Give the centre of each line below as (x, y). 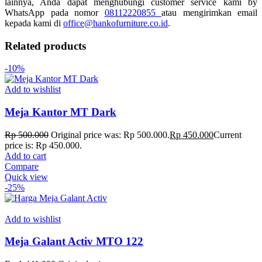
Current (227, 135)
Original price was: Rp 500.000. (110, 135)
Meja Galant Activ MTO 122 (74, 242)
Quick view (26, 177)
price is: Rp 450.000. (43, 145)
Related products (45, 46)
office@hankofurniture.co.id (116, 23)
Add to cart (25, 156)
